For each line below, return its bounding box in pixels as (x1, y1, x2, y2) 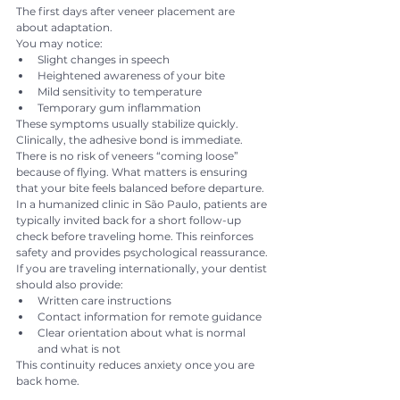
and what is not (37, 341, 121, 355)
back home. (16, 373, 79, 387)
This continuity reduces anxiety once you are (16, 357, 257, 371)
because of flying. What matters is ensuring (16, 164, 250, 179)
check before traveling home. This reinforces (16, 229, 256, 243)
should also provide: (16, 277, 123, 291)
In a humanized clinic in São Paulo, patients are (16, 196, 270, 211)
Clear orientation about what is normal (37, 325, 248, 339)
